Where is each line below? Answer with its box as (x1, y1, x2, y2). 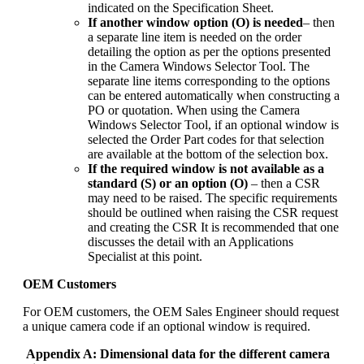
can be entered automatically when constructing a (88, 88, 340, 102)
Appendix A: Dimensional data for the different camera (26, 346, 330, 361)
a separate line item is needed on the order (88, 29, 301, 44)
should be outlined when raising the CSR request (88, 205, 338, 219)
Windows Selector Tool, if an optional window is (88, 117, 339, 132)
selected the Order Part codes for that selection (88, 132, 324, 146)
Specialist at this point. (88, 249, 202, 263)
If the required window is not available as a (88, 161, 324, 175)
